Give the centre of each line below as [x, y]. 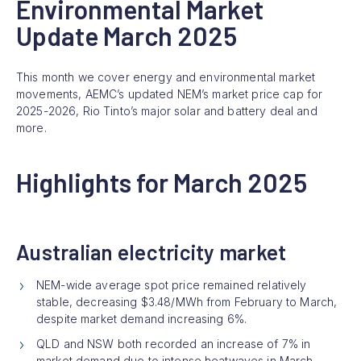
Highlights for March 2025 [162, 182]
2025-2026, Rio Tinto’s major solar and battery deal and [167, 110]
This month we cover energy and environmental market [166, 77]
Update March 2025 [127, 35]
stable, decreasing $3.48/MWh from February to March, [187, 301]
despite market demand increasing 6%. [145, 318]
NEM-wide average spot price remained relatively [172, 284]
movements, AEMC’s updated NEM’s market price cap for [170, 93]
